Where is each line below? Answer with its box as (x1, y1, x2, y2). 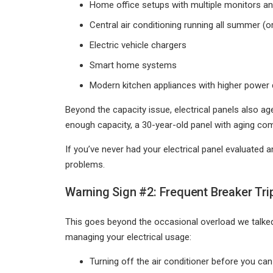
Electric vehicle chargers (90, 40, 186, 51)
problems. (65, 159, 105, 170)
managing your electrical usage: (65, 232, 191, 243)
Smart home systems (90, 60, 177, 71)
